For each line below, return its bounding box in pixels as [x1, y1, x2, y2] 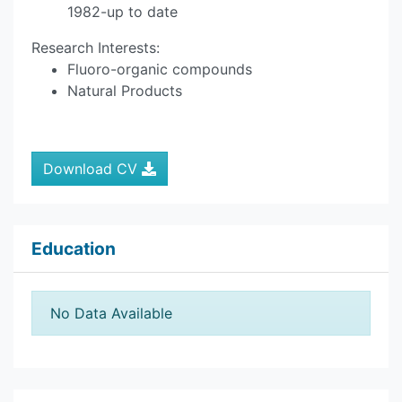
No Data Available [50, 304, 172, 322]
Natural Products [67, 82, 182, 100]
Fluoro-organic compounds [67, 60, 252, 78]
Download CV [43, 160, 142, 178]
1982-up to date [67, 3, 178, 21]
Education [31, 238, 116, 259]
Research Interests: [31, 39, 164, 57]
